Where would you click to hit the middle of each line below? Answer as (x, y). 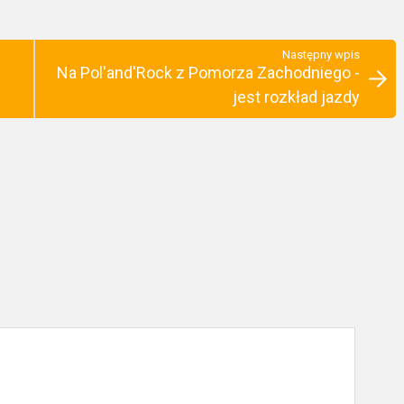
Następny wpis (321, 55)
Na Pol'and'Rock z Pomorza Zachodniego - (208, 73)
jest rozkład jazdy (296, 97)
